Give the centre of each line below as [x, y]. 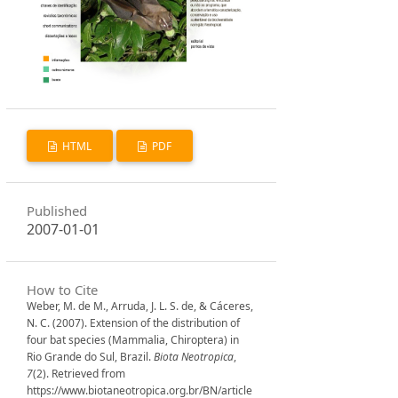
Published [57, 211]
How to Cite [63, 289]
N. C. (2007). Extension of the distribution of [134, 322]
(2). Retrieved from [80, 373]
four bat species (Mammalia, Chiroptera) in [133, 339]
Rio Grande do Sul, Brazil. [91, 356]
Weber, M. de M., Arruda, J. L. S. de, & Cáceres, [140, 306]
